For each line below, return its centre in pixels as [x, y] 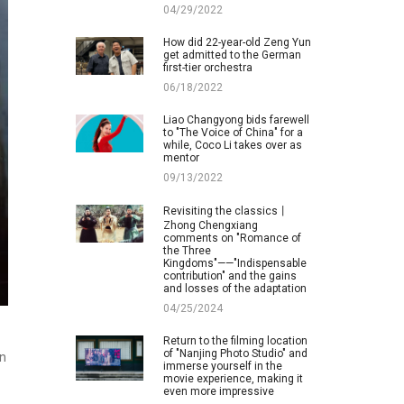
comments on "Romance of [232, 238]
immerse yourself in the [222, 366]
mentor [181, 157]
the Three [187, 250]
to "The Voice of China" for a [233, 132]
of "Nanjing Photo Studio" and [235, 353]
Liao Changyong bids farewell [236, 119]
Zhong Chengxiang [210, 225]
